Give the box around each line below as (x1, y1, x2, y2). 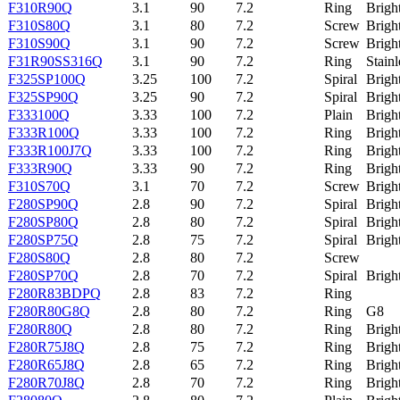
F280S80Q (8, 249, 71, 265)
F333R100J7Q (8, 142, 92, 158)
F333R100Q (8, 124, 79, 140)
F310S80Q (8, 17, 71, 33)
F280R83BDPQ (8, 285, 101, 301)
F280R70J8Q (8, 374, 85, 390)
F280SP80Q (8, 213, 79, 229)
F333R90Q (8, 160, 72, 176)
